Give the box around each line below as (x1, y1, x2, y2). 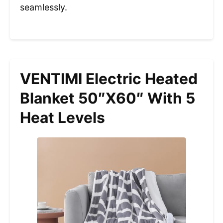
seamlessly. (20, 1, 67, 12)
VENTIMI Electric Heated (20, 69, 198, 88)
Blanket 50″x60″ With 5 (20, 89, 195, 107)
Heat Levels (20, 108, 105, 126)
